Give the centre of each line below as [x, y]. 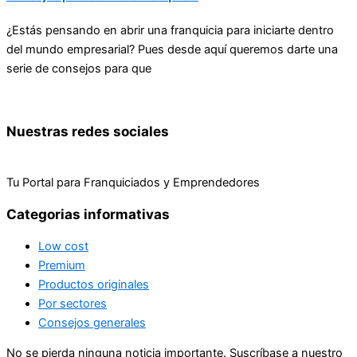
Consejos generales [92, 322]
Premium [62, 265]
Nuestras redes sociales [88, 131]
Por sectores [73, 303]
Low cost [63, 246]
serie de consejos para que [79, 69]
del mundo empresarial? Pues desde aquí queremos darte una [172, 50]
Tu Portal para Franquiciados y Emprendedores [133, 182]
